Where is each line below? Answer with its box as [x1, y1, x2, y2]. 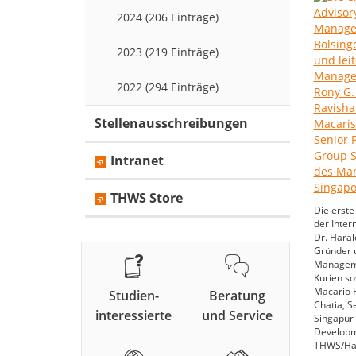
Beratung [208, 287, 265, 305]
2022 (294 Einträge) [117, 79, 219, 95]
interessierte [95, 307, 172, 325]
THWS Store [110, 189, 183, 207]
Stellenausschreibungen [95, 114, 248, 133]
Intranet [110, 152, 164, 170]
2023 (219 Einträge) [117, 44, 219, 60]
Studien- [108, 287, 159, 305]
